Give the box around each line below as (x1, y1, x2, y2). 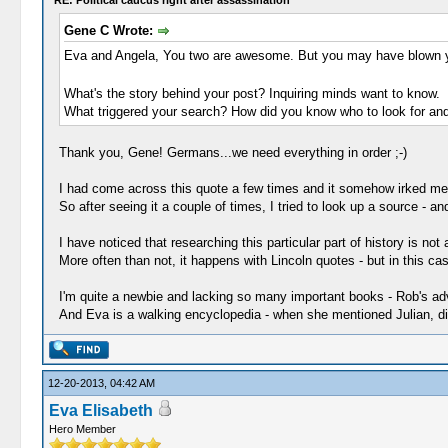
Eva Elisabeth (48, 402, 153, 419)
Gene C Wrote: (63, 23, 157, 38)
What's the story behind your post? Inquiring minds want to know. (63, 85, 440, 101)
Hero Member (48, 423, 116, 435)
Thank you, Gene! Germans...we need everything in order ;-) (58, 144, 407, 160)
